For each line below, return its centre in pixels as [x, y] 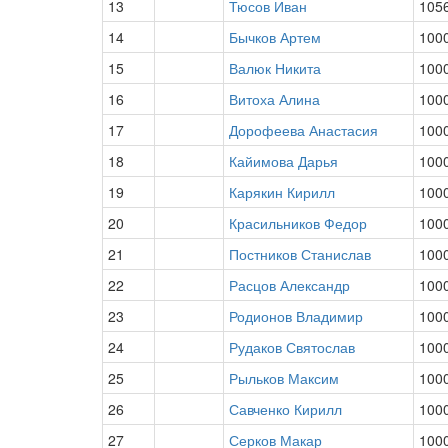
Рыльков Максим [284, 378]
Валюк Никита [275, 68]
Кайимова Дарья [283, 161]
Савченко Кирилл [285, 409]
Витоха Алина [274, 99]
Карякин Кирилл [282, 192]
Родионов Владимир [296, 316]
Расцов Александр [289, 285]
